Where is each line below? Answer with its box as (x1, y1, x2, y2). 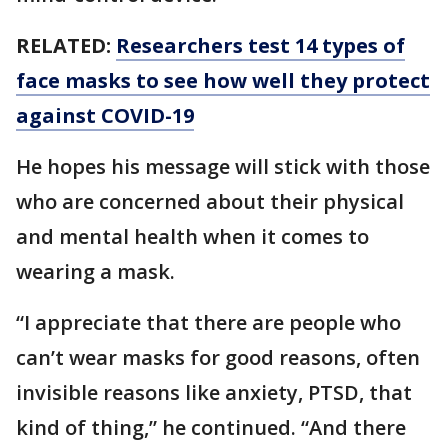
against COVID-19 (16, 102, 194, 129)
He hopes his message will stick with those (16, 153, 430, 180)
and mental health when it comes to (16, 223, 369, 250)
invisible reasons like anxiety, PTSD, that (16, 379, 412, 406)
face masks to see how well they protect (16, 67, 430, 94)
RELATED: (16, 32, 116, 59)
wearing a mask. (16, 258, 175, 285)
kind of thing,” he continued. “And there (16, 414, 406, 441)
